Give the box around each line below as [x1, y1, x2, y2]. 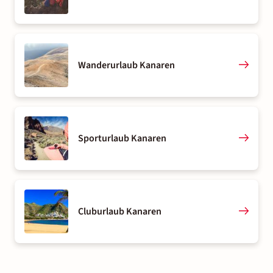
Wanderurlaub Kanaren [78, 58, 175, 72]
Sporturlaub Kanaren [78, 131, 166, 145]
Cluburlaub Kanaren [78, 204, 161, 218]
